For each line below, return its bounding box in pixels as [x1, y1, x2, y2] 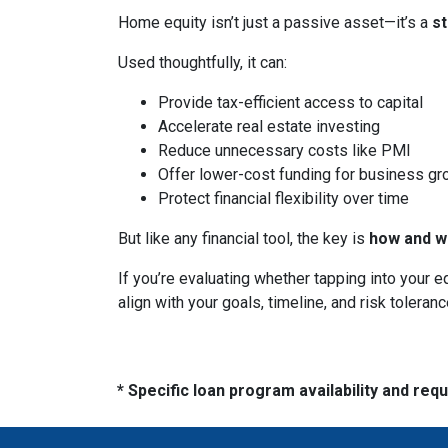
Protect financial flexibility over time [158, 189, 409, 209]
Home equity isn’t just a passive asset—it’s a [118, 13, 432, 33]
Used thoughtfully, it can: [118, 53, 287, 73]
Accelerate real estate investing [158, 117, 380, 137]
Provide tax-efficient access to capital [158, 93, 423, 113]
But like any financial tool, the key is [118, 229, 369, 249]
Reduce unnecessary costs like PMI [158, 141, 411, 161]
